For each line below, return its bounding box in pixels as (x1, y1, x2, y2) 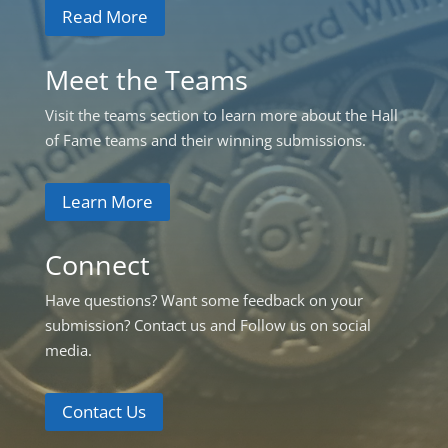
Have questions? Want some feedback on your (44, 290, 363, 311)
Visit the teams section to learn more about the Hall (44, 105, 398, 126)
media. (44, 340, 92, 361)
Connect (44, 246, 150, 284)
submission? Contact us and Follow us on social (44, 315, 371, 336)
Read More (61, 4, 148, 28)
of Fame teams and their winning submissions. (44, 130, 366, 151)
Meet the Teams (44, 61, 248, 99)
